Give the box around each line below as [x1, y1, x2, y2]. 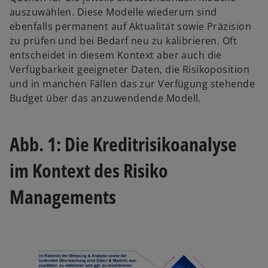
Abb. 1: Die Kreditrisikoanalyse [10, 130, 237, 157]
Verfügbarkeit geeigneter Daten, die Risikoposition [10, 63, 250, 76]
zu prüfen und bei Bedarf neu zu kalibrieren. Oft [10, 34, 237, 47]
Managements [10, 183, 116, 209]
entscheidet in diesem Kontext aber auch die [10, 48, 222, 62]
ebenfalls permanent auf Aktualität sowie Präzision [10, 20, 252, 33]
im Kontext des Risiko [10, 157, 168, 183]
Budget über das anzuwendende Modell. [10, 92, 204, 105]
